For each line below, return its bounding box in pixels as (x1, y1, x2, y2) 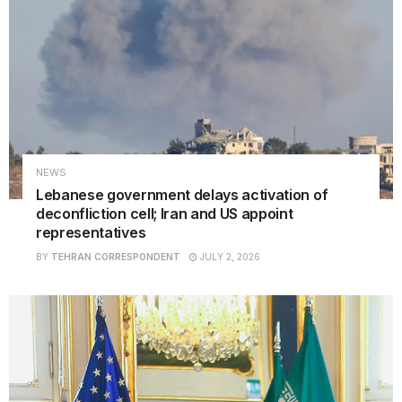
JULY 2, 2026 (197, 251, 260, 263)
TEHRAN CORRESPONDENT (51, 251, 180, 263)
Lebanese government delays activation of (36, 186, 328, 205)
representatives (36, 223, 146, 242)
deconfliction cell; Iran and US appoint (36, 205, 293, 223)
